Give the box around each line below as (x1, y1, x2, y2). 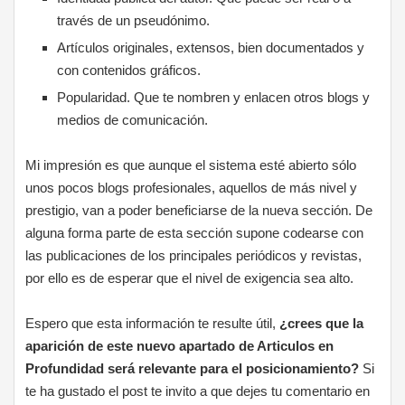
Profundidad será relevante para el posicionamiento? (25, 361, 360, 376)
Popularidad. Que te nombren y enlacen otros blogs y (57, 89, 371, 105)
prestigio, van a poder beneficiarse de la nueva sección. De (25, 202, 373, 218)
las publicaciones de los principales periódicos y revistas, (25, 248, 363, 263)
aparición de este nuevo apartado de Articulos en (25, 338, 334, 353)
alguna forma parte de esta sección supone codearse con (25, 225, 364, 240)
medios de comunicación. (57, 112, 212, 127)
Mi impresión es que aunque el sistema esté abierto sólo (25, 157, 357, 173)
